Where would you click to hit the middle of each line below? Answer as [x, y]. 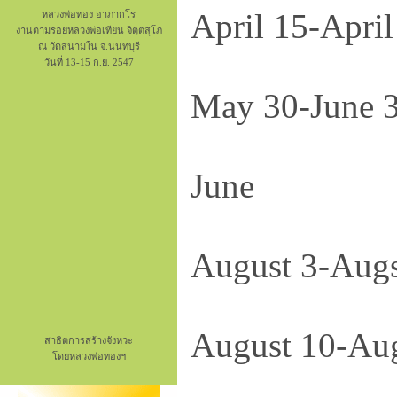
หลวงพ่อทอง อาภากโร [89, 14]
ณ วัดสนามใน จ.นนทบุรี [89, 46]
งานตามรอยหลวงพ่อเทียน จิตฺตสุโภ [89, 30]
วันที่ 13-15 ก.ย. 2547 [89, 62]
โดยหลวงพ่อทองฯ [89, 356]
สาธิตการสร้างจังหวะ [89, 340]
